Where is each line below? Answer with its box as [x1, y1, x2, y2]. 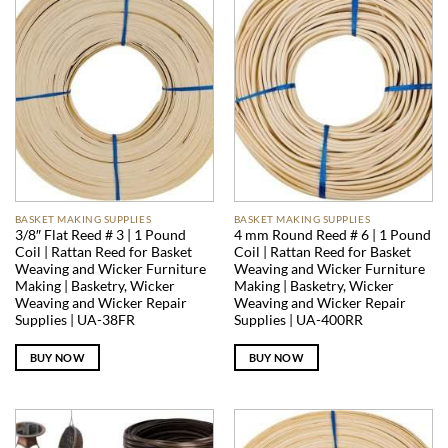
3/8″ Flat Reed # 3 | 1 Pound [14, 227, 186, 244]
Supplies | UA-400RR [233, 312, 363, 329]
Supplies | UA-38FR [14, 312, 135, 329]
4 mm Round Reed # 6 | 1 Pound [233, 227, 431, 244]
